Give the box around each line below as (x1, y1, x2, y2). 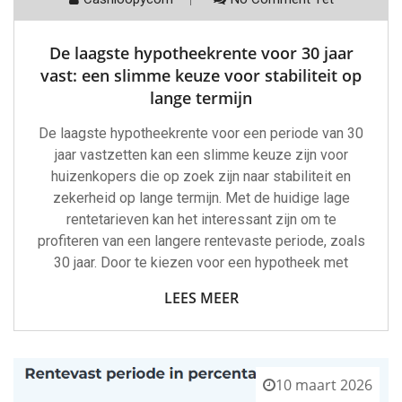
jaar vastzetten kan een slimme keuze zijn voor (54, 146, 348, 164)
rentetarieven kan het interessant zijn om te (66, 211, 336, 229)
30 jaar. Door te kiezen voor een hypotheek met (54, 254, 348, 272)
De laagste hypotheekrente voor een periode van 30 (39, 125, 363, 143)
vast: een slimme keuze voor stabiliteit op (40, 65, 362, 87)
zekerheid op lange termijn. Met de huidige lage (52, 189, 350, 207)
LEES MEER (163, 288, 239, 309)
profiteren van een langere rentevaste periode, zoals (37, 232, 365, 250)
